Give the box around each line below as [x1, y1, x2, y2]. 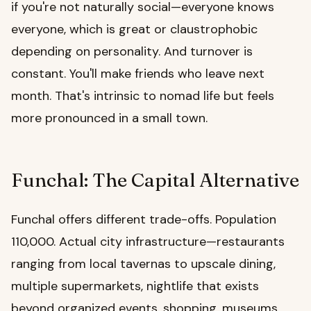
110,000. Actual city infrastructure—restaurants [11, 233, 285, 251]
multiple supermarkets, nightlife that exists [11, 278, 259, 295]
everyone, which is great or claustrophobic [11, 21, 258, 38]
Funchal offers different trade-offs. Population [11, 211, 276, 228]
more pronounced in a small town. [11, 110, 208, 127]
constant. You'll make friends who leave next [11, 65, 264, 83]
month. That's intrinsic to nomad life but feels [11, 87, 274, 105]
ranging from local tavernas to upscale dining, [11, 255, 276, 273]
